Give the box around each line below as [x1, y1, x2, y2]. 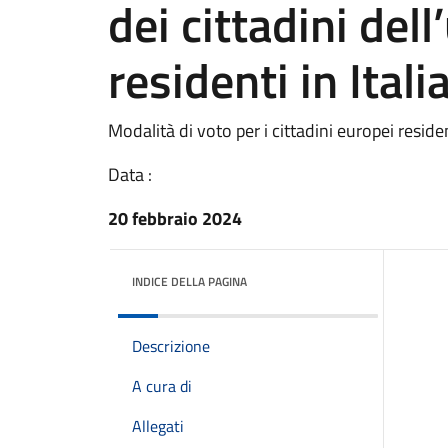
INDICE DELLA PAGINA [132, 272, 247, 291]
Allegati [132, 414, 184, 438]
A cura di [132, 374, 192, 398]
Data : [108, 161, 152, 188]
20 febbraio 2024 [108, 205, 242, 232]
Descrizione [132, 334, 210, 358]
